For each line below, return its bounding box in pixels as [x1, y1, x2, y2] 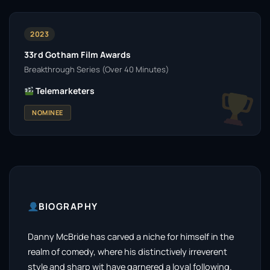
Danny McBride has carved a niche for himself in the [28, 231, 234, 242]
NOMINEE [32, 108, 63, 117]
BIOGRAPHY [39, 200, 98, 213]
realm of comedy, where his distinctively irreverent [28, 246, 227, 257]
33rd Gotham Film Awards [24, 49, 131, 60]
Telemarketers [33, 85, 95, 96]
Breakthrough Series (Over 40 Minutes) [24, 64, 169, 75]
